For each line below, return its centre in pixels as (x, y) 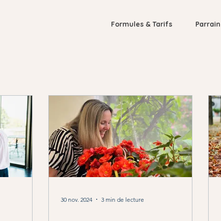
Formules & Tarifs (141, 24)
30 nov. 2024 (76, 199)
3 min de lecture (123, 199)
